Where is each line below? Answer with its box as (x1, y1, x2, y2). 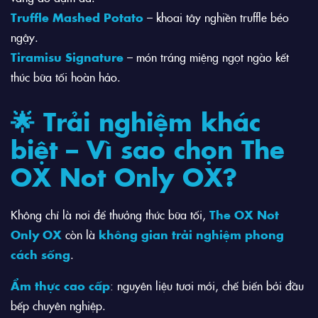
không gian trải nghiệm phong (99, 226, 284, 243)
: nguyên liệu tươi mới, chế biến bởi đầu (110, 278, 304, 294)
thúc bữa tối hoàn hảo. (11, 69, 121, 85)
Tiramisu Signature (11, 49, 124, 65)
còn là (62, 226, 99, 243)
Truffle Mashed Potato (11, 9, 143, 26)
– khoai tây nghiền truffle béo (143, 9, 289, 26)
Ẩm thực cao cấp (11, 278, 110, 294)
